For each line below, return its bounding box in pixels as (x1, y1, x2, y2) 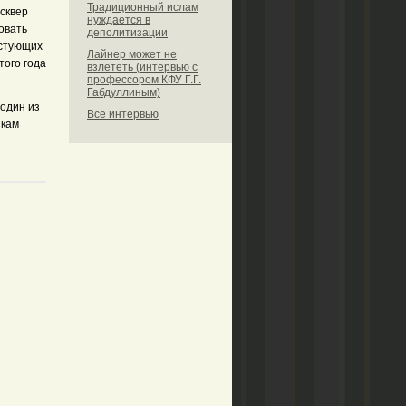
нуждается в (87, 14, 150, 26)
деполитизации (87, 26, 168, 39)
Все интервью (87, 108, 159, 121)
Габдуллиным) (87, 86, 160, 99)
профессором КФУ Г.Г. (87, 73, 201, 86)
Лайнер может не (87, 48, 177, 61)
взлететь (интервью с (87, 61, 198, 73)
